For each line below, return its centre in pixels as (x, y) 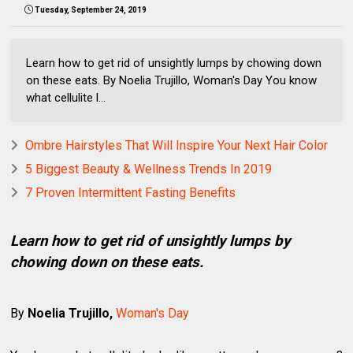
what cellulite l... (66, 97)
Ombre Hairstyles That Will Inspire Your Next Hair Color (177, 145)
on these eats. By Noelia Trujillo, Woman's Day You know (172, 80)
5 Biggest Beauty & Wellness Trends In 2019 (149, 169)
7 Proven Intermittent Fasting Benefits (131, 192)
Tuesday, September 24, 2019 (91, 9)
